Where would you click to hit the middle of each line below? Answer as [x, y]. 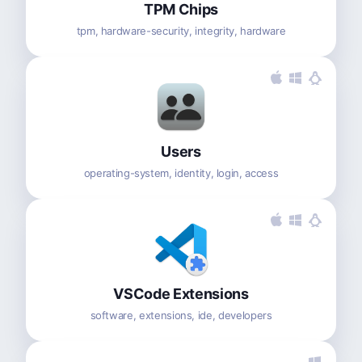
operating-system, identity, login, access [181, 173]
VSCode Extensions [181, 293]
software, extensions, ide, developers [181, 315]
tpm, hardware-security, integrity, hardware [181, 30]
